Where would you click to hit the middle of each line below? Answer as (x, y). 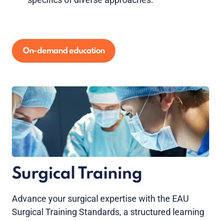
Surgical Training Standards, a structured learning (108, 212)
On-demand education (64, 51)
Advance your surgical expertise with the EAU (100, 199)
